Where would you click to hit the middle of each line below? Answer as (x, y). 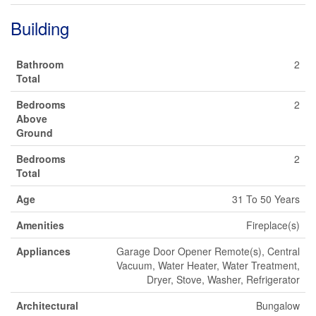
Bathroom (40, 64)
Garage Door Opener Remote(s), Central (208, 251)
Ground (35, 133)
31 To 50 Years (266, 199)
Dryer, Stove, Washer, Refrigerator (223, 279)
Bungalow (278, 305)
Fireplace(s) (273, 225)
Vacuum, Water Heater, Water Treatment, (208, 265)
